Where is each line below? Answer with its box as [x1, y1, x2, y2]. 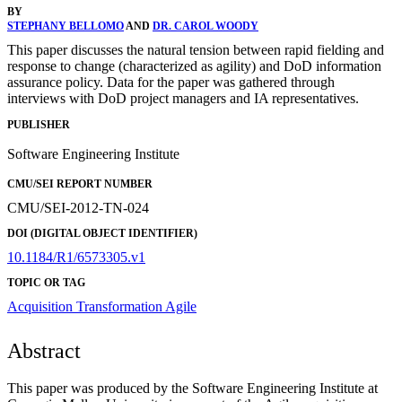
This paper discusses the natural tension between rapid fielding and [7, 42, 384, 58]
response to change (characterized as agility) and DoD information [7, 58, 381, 74]
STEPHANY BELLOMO [7, 20, 124, 33]
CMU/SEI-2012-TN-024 [7, 199, 149, 215]
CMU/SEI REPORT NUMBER [7, 177, 153, 190]
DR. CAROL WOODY [153, 20, 258, 33]
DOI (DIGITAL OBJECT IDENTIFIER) [7, 226, 197, 240]
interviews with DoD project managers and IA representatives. [7, 91, 359, 107]
